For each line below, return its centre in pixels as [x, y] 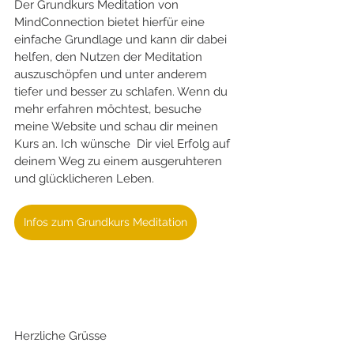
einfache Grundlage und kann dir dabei [122, 39]
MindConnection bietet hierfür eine [111, 22]
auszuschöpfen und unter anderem [112, 74]
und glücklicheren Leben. [84, 178]
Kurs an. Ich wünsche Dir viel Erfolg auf [124, 143]
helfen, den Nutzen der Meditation [110, 56]
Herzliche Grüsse [60, 335]
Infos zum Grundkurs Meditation [105, 222]
